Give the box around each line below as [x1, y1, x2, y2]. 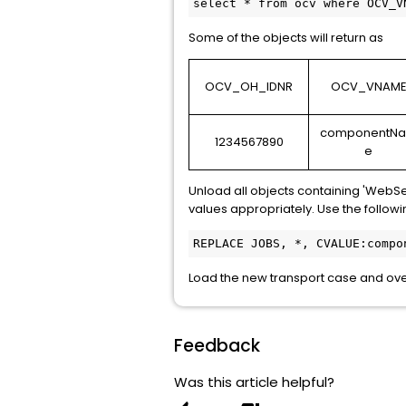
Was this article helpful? [174, 372, 334, 391]
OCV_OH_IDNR [205, 78, 293, 95]
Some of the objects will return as [188, 29, 386, 46]
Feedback [174, 333, 260, 358]
